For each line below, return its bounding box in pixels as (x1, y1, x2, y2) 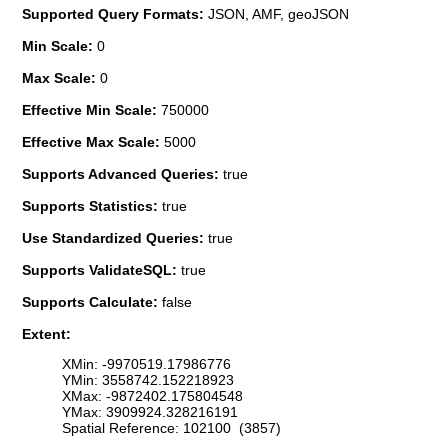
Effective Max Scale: (22, 133, 164, 150)
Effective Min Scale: (22, 101, 161, 118)
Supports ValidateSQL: (22, 261, 181, 278)
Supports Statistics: (22, 197, 162, 214)
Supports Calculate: (22, 293, 162, 310)
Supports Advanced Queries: (22, 165, 223, 182)
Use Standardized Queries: (22, 229, 208, 246)
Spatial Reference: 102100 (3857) (62, 420, 281, 437)
